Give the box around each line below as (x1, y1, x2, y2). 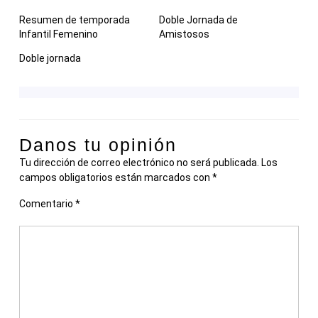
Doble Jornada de (159, 14, 238, 26)
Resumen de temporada (19, 14, 130, 26)
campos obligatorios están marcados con (19, 172, 212, 184)
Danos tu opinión (19, 135, 177, 155)
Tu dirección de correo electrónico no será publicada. (19, 157, 259, 169)
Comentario (19, 198, 75, 210)
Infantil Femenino (19, 28, 98, 40)
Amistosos (159, 28, 209, 40)
